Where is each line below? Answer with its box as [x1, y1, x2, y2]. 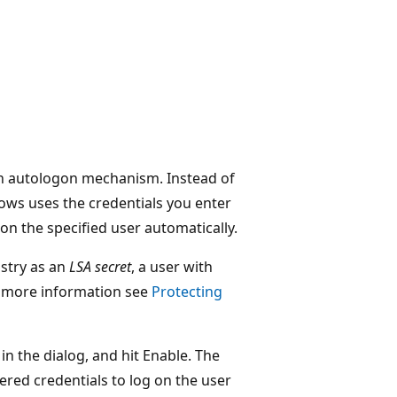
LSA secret [69, 256, 131, 276]
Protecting [152, 281, 222, 301]
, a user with [131, 256, 213, 276]
